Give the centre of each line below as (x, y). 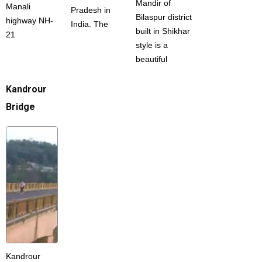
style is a (152, 45)
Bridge (20, 107)
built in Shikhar (163, 31)
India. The (90, 24)
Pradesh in (91, 10)
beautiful (152, 59)
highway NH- (30, 20)
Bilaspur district (164, 17)
